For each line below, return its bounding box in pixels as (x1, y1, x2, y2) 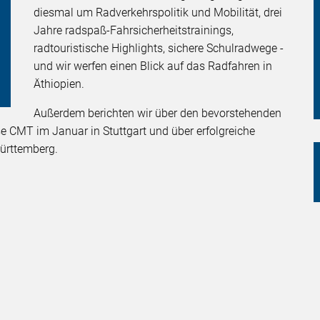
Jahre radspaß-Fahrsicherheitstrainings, (34, 24, 234, 38)
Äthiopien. (34, 77, 85, 91)
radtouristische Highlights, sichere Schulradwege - (34, 41, 284, 56)
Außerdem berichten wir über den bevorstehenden (34, 106, 282, 121)
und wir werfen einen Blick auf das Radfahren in (34, 59, 273, 74)
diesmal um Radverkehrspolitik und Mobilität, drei (34, 6, 283, 20)
